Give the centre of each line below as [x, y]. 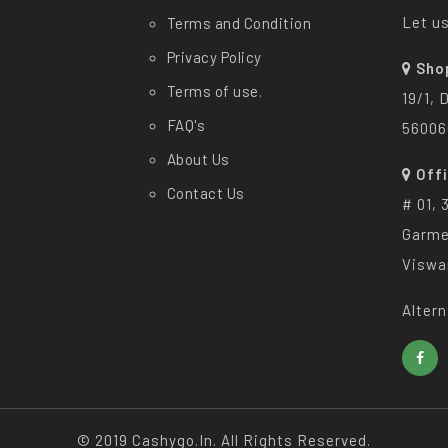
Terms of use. [214, 90]
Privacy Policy [214, 56]
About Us [198, 158]
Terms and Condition [238, 22]
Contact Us [205, 192]
